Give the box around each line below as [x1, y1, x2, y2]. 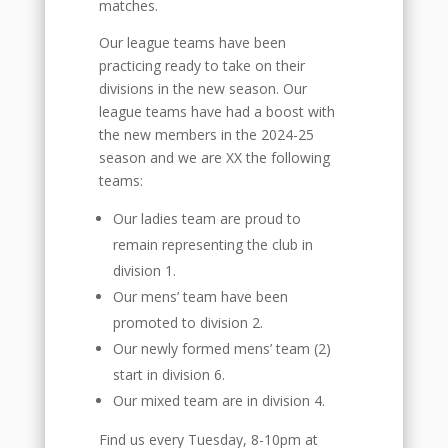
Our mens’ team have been [112, 287, 288, 307]
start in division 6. [112, 365, 225, 385]
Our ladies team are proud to [112, 209, 301, 229]
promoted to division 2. [112, 313, 263, 333]
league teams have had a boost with [98, 102, 335, 122]
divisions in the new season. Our [98, 79, 307, 99]
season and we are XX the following [98, 148, 330, 168]
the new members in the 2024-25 [98, 125, 314, 145]
